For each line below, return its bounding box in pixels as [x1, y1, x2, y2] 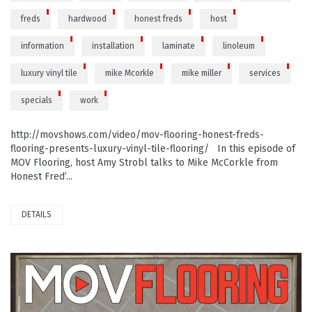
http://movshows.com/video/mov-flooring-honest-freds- [10, 128, 264, 141]
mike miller [182, 68, 221, 78]
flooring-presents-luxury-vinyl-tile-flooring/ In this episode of [10, 142, 295, 155]
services [249, 68, 281, 78]
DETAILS [22, 209, 52, 219]
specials [21, 95, 52, 105]
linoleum [223, 40, 255, 51]
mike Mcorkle [105, 68, 154, 78]
